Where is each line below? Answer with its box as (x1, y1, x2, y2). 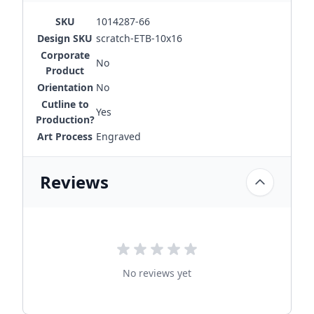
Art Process (37, 130, 93, 143)
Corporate (40, 48, 90, 62)
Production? (35, 113, 95, 126)
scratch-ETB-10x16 (96, 32, 182, 45)
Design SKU (37, 32, 93, 45)
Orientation (36, 81, 93, 94)
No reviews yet (123, 266, 191, 280)
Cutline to (41, 97, 89, 111)
